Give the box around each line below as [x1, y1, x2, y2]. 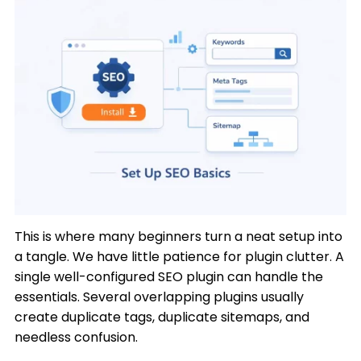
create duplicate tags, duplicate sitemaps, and [15, 308, 310, 326]
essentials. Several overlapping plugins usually [15, 288, 305, 306]
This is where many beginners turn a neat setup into [15, 227, 343, 246]
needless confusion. [15, 328, 139, 346]
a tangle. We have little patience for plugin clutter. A [15, 247, 345, 266]
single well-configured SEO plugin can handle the [15, 268, 324, 286]
